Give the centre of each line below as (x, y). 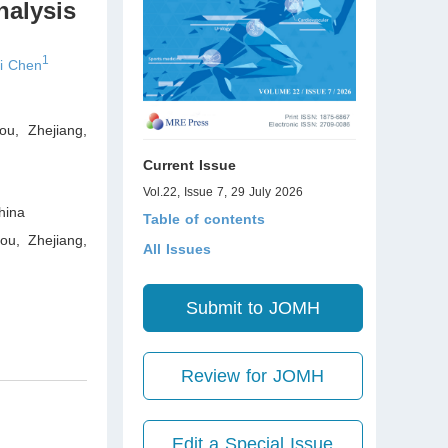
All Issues (176, 249)
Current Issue (189, 165)
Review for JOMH (253, 376)
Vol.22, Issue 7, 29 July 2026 (222, 192)
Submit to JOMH (252, 308)
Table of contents (203, 219)
